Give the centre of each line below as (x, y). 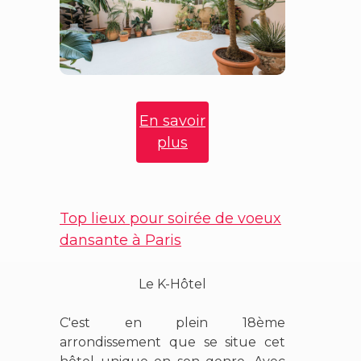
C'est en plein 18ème (172, 323)
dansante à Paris (120, 241)
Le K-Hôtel (172, 284)
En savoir (172, 121)
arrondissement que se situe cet (172, 342)
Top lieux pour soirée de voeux (170, 219)
